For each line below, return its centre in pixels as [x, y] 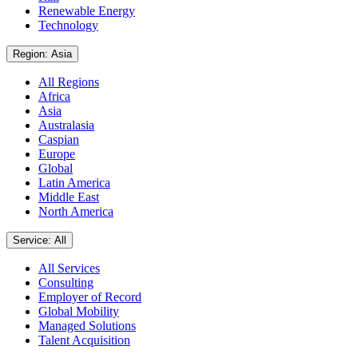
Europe [57, 153]
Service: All [60, 240]
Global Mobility [79, 311]
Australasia [66, 125]
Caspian [59, 139]
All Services [69, 268]
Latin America [74, 182]
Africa [54, 96]
